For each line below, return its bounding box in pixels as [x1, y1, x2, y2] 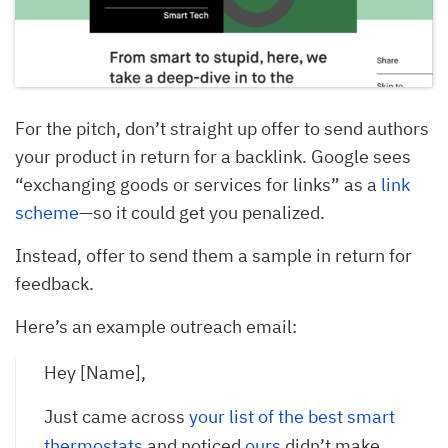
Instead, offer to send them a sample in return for [15, 243, 412, 267]
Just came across [44, 404, 189, 428]
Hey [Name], [44, 360, 146, 384]
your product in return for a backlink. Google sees [15, 144, 411, 168]
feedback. [15, 271, 94, 295]
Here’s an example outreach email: [15, 314, 301, 338]
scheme [15, 200, 79, 224]
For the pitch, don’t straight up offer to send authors [15, 116, 429, 140]
